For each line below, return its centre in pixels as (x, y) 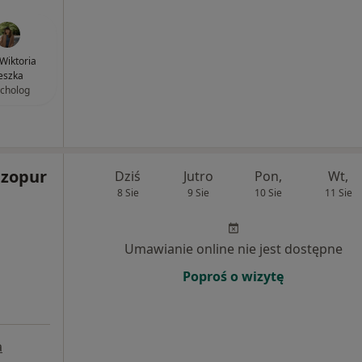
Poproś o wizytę (233, 276)
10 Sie (268, 193)
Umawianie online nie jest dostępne (233, 249)
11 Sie (338, 193)
